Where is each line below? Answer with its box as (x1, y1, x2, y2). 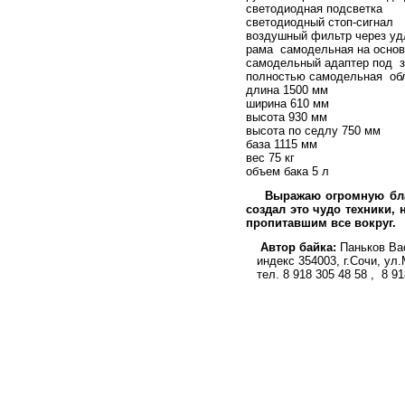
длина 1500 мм (246, 83, 328, 97)
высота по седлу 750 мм (246, 124, 381, 137)
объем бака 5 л (246, 165, 329, 178)
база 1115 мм (246, 137, 317, 151)
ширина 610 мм (246, 97, 329, 110)
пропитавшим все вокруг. (246, 216, 396, 230)
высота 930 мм (246, 110, 327, 124)
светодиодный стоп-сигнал (246, 15, 393, 29)
